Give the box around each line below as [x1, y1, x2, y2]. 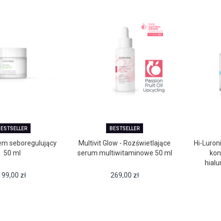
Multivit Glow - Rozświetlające [78, 139, 171, 147]
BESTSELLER [110, 126, 140, 132]
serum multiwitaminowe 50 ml [77, 149, 172, 157]
